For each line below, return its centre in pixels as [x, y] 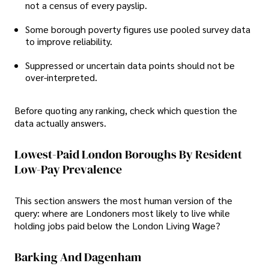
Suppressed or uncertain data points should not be [130, 65]
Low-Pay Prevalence [68, 169]
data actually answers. [60, 122]
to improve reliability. [69, 41]
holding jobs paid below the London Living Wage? [117, 226]
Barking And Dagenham [78, 257]
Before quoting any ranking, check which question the [126, 110]
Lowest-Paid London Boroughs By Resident [128, 154]
